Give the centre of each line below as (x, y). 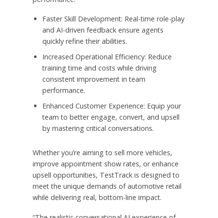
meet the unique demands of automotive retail (107, 186)
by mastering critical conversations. (98, 128)
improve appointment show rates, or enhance (105, 164)
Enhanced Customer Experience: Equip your (111, 106)
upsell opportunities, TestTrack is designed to (106, 175)
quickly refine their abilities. (84, 41)
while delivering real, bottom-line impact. (97, 198)
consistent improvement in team (94, 79)
